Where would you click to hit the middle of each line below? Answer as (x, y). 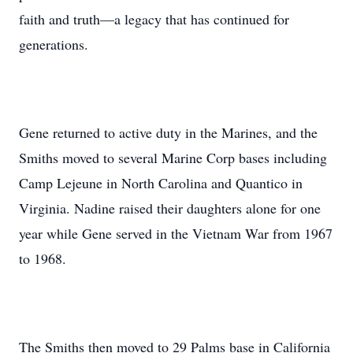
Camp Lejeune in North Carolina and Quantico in (161, 183)
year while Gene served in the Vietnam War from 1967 (176, 233)
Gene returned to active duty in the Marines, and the (168, 132)
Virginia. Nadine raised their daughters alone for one (170, 208)
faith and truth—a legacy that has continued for (154, 19)
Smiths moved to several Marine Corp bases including (173, 158)
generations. (54, 44)
